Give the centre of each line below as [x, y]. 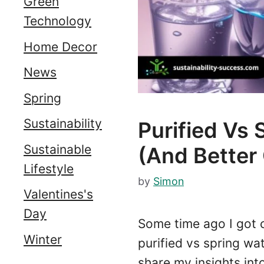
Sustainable [57, 149]
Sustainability [63, 123]
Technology [57, 21]
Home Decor [60, 47]
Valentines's [58, 194]
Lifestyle [49, 169]
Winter [43, 239]
